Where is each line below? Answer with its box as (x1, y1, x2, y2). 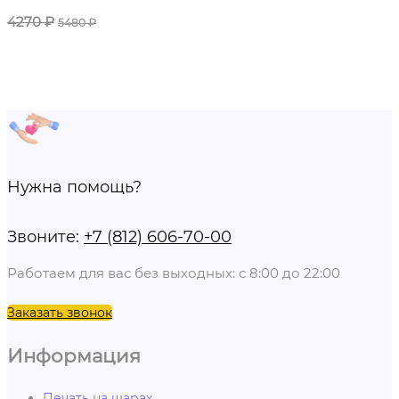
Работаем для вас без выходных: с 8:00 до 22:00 (7, 265, 340, 282)
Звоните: (7, 227, 84, 248)
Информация (7, 343, 141, 367)
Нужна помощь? (7, 177, 142, 198)
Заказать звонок (7, 305, 112, 322)
